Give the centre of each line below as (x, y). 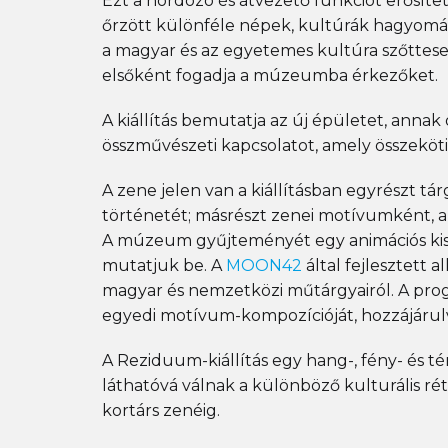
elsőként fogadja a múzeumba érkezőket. (270, 75)
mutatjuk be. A (164, 265)
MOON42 (264, 265)
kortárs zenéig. (161, 410)
